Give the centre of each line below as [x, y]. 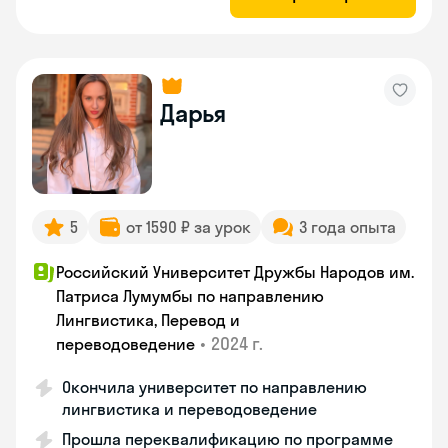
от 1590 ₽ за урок [188, 227]
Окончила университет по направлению [214, 387]
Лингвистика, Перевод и [148, 320]
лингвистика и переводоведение [189, 409]
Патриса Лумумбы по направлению [190, 296]
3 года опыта [347, 227]
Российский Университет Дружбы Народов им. [235, 272]
